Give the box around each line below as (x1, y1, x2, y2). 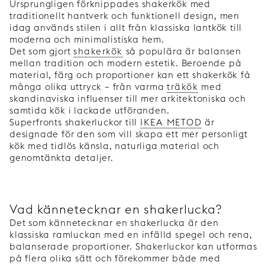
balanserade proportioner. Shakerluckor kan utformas (9, 241, 257, 253)
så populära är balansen (122, 46, 241, 57)
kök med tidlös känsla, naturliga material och (9, 140, 219, 152)
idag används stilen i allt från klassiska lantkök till (9, 22, 243, 34)
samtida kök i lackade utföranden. (9, 105, 170, 117)
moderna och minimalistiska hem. (9, 34, 164, 46)
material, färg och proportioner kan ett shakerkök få (9, 69, 251, 81)
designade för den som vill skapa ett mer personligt (9, 128, 248, 140)
